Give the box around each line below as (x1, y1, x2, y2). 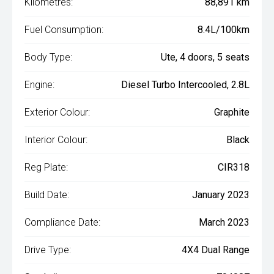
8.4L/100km (198, 24, 250, 36)
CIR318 (218, 161, 250, 174)
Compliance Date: (24, 217, 100, 229)
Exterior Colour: (24, 106, 90, 119)
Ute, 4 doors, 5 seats (161, 51, 250, 64)
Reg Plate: (24, 161, 68, 174)
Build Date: (24, 189, 69, 201)
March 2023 (199, 217, 250, 229)
